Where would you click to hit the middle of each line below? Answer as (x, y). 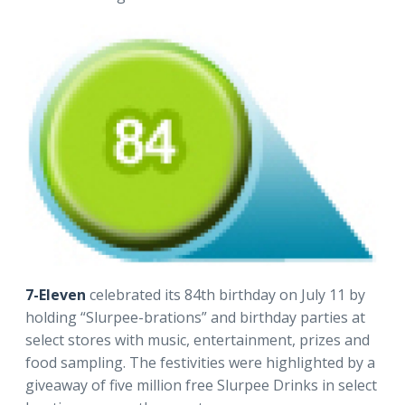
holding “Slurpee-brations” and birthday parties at (195, 317)
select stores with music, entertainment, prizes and (198, 339)
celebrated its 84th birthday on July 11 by (227, 294)
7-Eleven (57, 294)
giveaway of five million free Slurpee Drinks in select (201, 385)
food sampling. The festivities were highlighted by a (200, 362)
